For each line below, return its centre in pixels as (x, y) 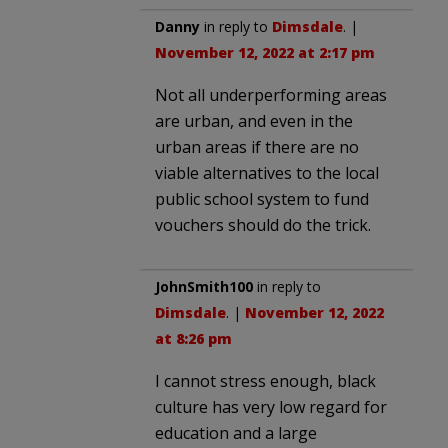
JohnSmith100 (204, 287)
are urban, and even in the (254, 121)
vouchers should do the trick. (263, 225)
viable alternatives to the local (267, 173)
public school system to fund (262, 199)
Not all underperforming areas (271, 95)
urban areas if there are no (257, 147)
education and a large (236, 433)
